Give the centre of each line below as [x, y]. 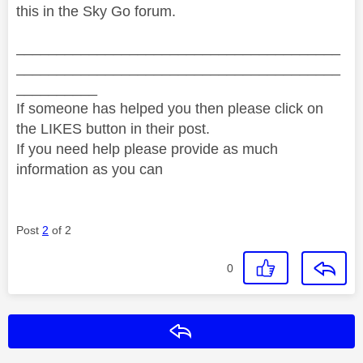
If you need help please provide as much [147, 149]
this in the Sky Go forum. [96, 11]
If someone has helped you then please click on [170, 108]
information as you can [90, 169]
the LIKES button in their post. [113, 128]
